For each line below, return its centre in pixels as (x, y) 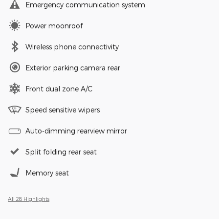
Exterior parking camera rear (73, 67)
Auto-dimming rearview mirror (76, 131)
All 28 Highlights (29, 198)
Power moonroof (54, 25)
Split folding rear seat (61, 152)
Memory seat (47, 173)
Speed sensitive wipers (63, 109)
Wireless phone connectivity (72, 46)
